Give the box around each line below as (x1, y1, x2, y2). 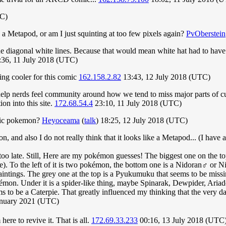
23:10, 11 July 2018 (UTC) (93, 99, 182, 108)
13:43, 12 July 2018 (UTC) (121, 73, 210, 82)
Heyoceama (42, 116, 80, 125)
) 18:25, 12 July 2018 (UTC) (96, 116, 188, 125)
